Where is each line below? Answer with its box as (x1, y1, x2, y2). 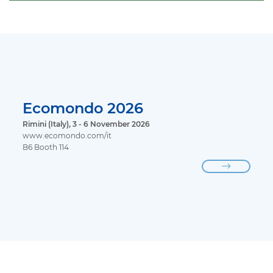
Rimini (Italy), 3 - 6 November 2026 (23, 119, 151, 129)
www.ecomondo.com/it (23, 131, 112, 140)
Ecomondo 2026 (23, 99, 144, 117)
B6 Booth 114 (23, 143, 69, 152)
